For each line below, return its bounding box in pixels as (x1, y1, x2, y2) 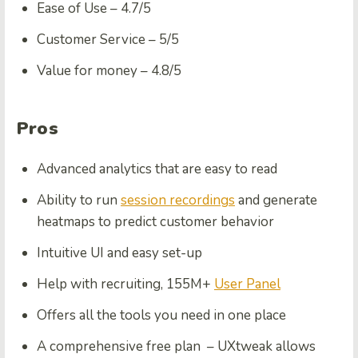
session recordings (121, 191, 235, 209)
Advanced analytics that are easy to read (37, 160, 277, 178)
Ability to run (37, 191, 121, 209)
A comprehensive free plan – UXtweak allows (37, 337, 316, 356)
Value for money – (37, 62, 148, 80)
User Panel (214, 275, 280, 293)
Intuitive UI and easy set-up (37, 244, 202, 262)
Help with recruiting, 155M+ (37, 275, 214, 293)
